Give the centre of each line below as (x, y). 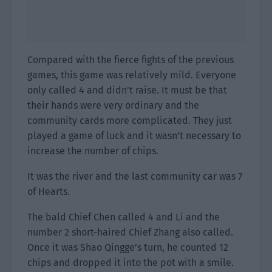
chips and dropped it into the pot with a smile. (131, 263)
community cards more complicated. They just (130, 121)
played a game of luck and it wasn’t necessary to (134, 136)
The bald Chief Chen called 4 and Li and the (124, 217)
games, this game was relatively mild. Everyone (132, 75)
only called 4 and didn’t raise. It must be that (127, 90)
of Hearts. (49, 192)
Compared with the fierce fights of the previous (131, 60)
